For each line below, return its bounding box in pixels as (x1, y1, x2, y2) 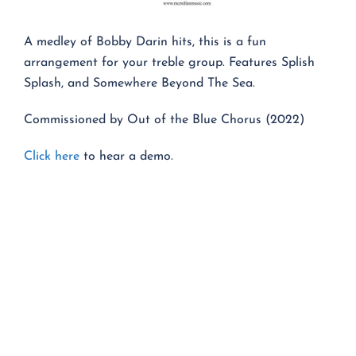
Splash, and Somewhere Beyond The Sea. (24, 76, 255, 90)
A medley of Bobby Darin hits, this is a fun (24, 35, 266, 48)
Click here (24, 149, 79, 163)
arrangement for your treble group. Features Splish (24, 56, 315, 69)
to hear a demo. (79, 149, 173, 163)
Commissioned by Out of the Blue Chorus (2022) (24, 113, 304, 126)
